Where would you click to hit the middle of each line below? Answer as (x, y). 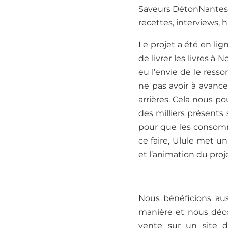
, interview (193, 23)
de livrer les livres (175, 59)
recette (153, 23)
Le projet (158, 45)
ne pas (154, 86)
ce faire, (155, 141)
